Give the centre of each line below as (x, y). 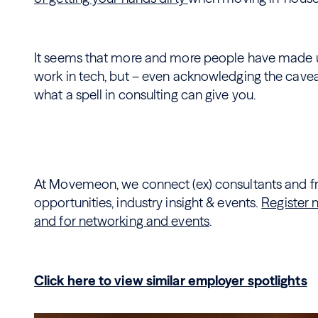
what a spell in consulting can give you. (146, 95)
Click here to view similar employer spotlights (171, 281)
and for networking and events (122, 221)
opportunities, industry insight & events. (148, 203)
